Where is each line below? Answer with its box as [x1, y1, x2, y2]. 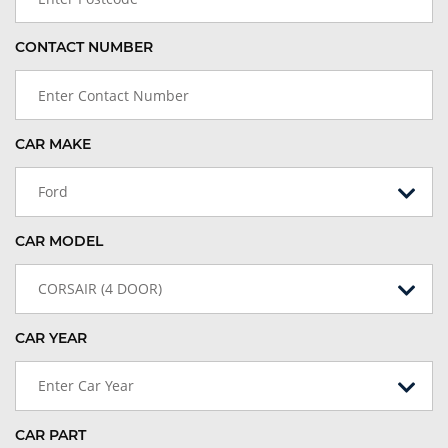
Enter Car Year [38, 376, 134, 396]
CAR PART [15, 426, 86, 445]
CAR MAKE [15, 135, 91, 154]
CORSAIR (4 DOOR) [38, 279, 162, 299]
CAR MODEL [15, 232, 103, 251]
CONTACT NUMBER [15, 38, 153, 57]
